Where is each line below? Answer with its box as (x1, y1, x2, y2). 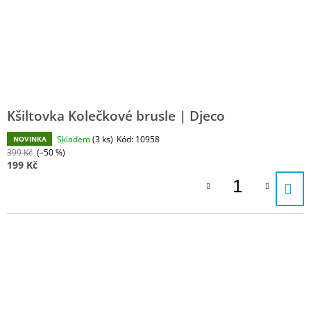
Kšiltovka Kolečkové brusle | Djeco (7, 107, 225, 125)
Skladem (57, 133, 92, 146)
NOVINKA (12, 134, 47, 144)
